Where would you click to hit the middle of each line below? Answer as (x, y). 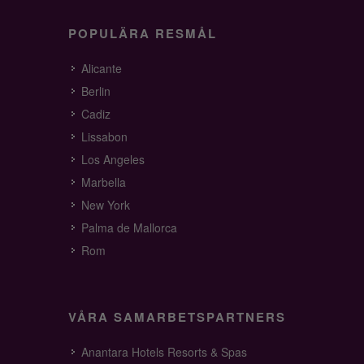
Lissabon (104, 136)
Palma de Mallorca (129, 227)
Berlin (96, 91)
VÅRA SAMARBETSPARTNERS (177, 317)
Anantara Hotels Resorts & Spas (164, 352)
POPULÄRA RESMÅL (143, 33)
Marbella (104, 182)
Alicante (102, 68)
